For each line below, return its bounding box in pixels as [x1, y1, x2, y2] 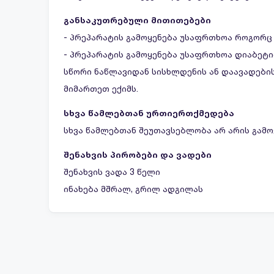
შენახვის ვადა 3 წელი [64, 166, 160, 177]
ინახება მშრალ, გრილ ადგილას [64, 183, 203, 194]
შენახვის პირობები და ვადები [64, 149, 212, 160]
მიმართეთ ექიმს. [64, 83, 138, 94]
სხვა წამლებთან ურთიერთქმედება [64, 108, 234, 118]
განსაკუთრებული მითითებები [64, 15, 211, 25]
